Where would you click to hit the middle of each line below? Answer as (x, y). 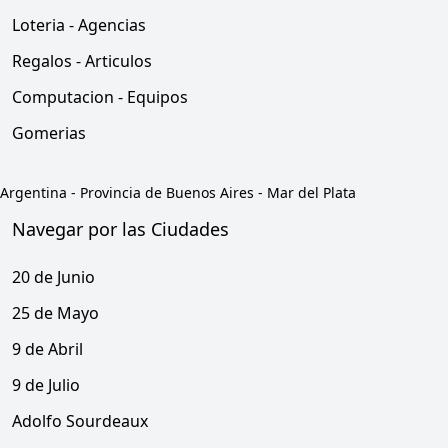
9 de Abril (47, 349)
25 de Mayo (55, 313)
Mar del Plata (311, 192)
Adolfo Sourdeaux (80, 421)
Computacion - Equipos (100, 97)
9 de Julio (46, 385)
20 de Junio (53, 277)
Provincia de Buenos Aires (167, 192)
